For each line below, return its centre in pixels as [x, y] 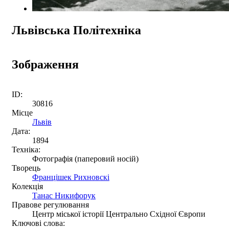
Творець [26, 168]
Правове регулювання [50, 204]
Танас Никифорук [64, 195]
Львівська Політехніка [76, 30]
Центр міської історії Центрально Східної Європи [119, 214]
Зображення [45, 64]
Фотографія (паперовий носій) [85, 158]
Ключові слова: [38, 223]
